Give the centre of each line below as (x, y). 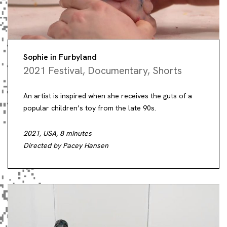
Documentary (118, 70)
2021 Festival (53, 70)
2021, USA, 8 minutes (58, 133)
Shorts (167, 70)
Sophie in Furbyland (60, 57)
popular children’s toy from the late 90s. (90, 108)
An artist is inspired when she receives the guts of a (108, 96)
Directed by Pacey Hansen (66, 145)
